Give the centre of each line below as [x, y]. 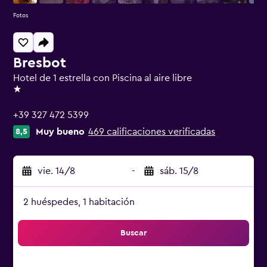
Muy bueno [60, 132]
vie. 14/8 [56, 171]
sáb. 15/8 [179, 171]
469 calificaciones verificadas [152, 132]
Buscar [133, 233]
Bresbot [40, 63]
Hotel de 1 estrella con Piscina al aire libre [103, 78]
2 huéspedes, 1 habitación [79, 202]
